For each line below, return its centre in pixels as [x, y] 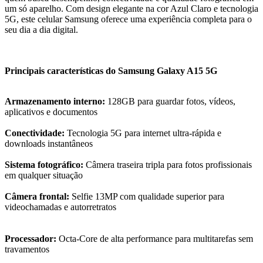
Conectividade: [36, 133]
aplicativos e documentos [51, 112]
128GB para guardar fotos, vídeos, [171, 101]
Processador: [32, 238]
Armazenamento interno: [56, 101]
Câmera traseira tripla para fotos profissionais [169, 164]
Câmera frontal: [38, 196]
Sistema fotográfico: [45, 164]
